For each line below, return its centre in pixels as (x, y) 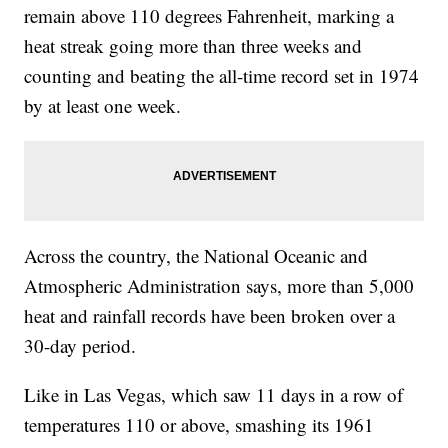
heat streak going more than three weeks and (193, 45)
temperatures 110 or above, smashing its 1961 (199, 424)
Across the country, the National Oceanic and (196, 255)
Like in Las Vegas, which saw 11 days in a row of (214, 394)
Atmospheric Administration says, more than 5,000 (219, 285)
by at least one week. (103, 105)
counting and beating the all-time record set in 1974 (222, 75)
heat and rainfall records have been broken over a (210, 315)
